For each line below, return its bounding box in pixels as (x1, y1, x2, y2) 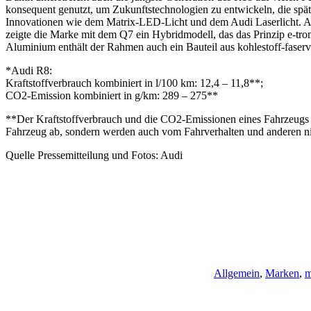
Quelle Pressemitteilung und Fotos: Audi (6, 149, 183, 161)
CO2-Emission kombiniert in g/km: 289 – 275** (6, 89, 218, 101)
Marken (265, 267, 299, 279)
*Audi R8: (6, 64, 52, 76)
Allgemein (214, 267, 260, 279)
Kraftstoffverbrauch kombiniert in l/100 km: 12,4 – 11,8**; (6, 76, 263, 89)
